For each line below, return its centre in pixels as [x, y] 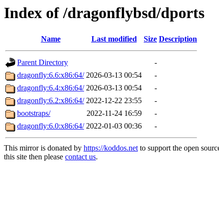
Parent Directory [43, 63]
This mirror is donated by [44, 148]
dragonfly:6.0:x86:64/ [51, 126]
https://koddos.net [111, 148]
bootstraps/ [34, 113]
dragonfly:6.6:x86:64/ [51, 75]
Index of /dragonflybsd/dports [104, 13]
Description [178, 39]
